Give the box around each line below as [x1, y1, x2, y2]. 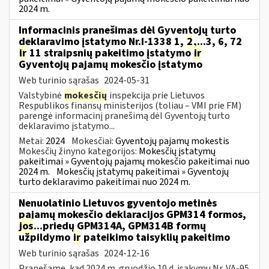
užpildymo [19, 229, 73, 245]
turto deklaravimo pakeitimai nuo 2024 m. [19, 175, 190, 189]
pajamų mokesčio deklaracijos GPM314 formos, [19, 207, 246, 222]
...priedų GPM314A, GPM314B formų [34, 218, 206, 234]
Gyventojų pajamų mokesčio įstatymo [19, 56, 202, 72]
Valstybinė [19, 88, 64, 102]
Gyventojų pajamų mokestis [115, 134, 229, 148]
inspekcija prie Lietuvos [107, 88, 205, 102]
